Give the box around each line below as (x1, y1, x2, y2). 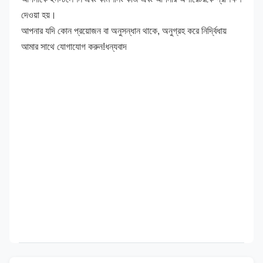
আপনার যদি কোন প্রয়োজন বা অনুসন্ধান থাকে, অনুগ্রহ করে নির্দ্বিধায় (21, 26, 227, 36)
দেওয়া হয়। (21, 10, 56, 21)
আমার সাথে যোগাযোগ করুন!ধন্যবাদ (21, 42, 127, 52)
